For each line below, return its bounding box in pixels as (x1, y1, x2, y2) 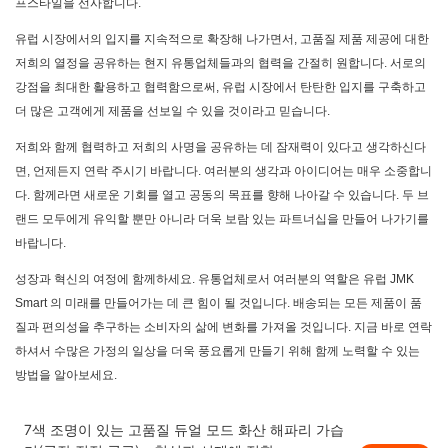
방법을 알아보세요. (15, 368, 117, 383)
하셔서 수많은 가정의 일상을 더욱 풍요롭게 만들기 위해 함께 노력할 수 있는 (15, 344, 420, 359)
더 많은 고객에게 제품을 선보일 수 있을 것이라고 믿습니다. (15, 104, 330, 119)
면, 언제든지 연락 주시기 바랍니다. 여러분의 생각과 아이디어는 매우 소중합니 (15, 164, 432, 179)
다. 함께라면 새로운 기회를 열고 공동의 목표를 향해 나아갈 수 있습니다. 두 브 (15, 188, 429, 203)
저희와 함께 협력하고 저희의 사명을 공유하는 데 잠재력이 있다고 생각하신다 (15, 140, 426, 155)
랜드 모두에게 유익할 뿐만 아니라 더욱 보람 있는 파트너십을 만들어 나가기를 (15, 212, 429, 227)
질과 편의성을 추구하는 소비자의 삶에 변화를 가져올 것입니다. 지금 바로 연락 (15, 320, 432, 335)
